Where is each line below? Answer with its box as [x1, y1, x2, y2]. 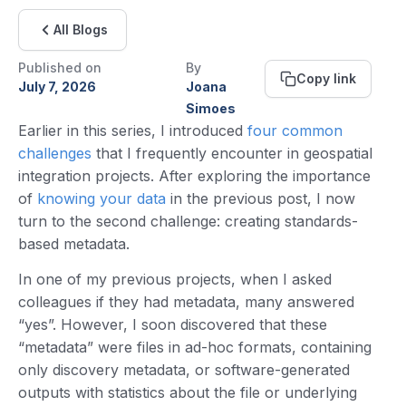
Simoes [185, 101, 236, 116]
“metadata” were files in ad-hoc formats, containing [18, 338, 372, 357]
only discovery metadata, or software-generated [18, 361, 350, 380]
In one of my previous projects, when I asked [18, 270, 332, 289]
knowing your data [37, 189, 166, 208]
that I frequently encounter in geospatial [92, 144, 372, 162]
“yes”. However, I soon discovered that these [18, 315, 327, 334]
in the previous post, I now [166, 189, 355, 208]
